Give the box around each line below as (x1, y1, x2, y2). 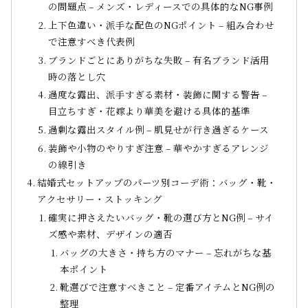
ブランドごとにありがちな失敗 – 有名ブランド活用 (48, 52, 270, 67)
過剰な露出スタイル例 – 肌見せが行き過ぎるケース (48, 122, 269, 137)
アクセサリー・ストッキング (37, 192, 163, 206)
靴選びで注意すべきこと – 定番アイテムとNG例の (59, 280, 275, 294)
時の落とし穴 (48, 69, 107, 83)
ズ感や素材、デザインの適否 (48, 227, 173, 241)
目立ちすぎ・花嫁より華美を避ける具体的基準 (48, 104, 251, 118)
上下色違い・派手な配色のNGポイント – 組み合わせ (48, 17, 275, 32)
